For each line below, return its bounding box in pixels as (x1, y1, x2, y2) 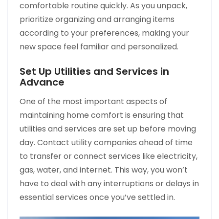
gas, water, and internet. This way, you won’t (20, 164, 188, 176)
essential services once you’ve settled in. (20, 192, 175, 203)
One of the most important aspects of (20, 96, 167, 108)
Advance (20, 75, 65, 89)
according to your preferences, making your (20, 27, 189, 39)
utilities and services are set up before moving (20, 123, 196, 135)
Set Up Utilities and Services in (20, 65, 169, 79)
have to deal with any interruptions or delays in (20, 178, 199, 190)
